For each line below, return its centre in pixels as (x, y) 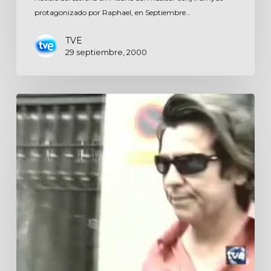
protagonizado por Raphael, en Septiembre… (112, 12)
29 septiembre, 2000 (106, 52)
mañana (35, 129)
